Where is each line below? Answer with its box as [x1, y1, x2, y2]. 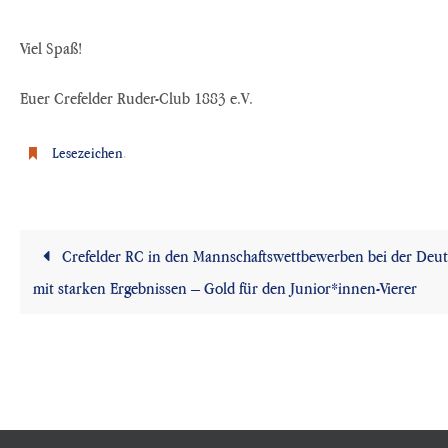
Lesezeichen [51, 142, 123, 162]
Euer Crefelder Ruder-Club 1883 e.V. [20, 87, 253, 108]
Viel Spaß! [20, 37, 82, 58]
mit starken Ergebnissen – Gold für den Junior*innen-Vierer [33, 277, 418, 298]
